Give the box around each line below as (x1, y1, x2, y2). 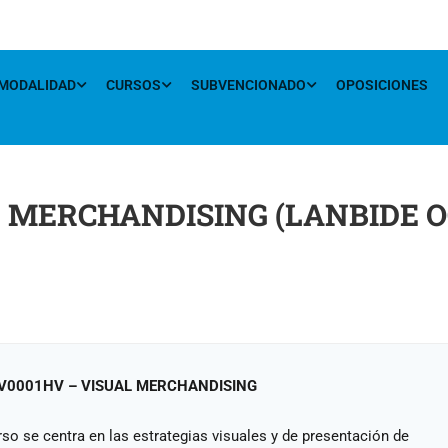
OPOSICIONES (336, 77, 428, 93)
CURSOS (106, 77, 161, 93)
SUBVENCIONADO (191, 77, 306, 93)
